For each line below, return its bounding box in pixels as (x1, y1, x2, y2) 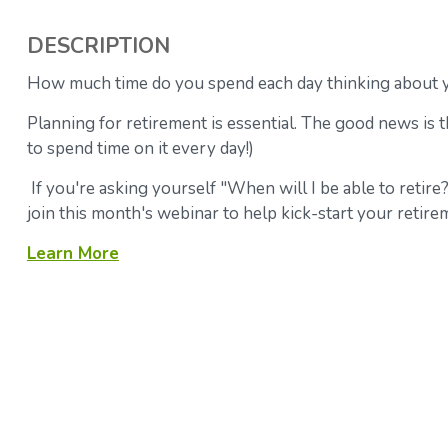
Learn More (26, 242, 119, 266)
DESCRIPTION (26, 32, 170, 62)
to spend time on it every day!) (26, 137, 258, 161)
